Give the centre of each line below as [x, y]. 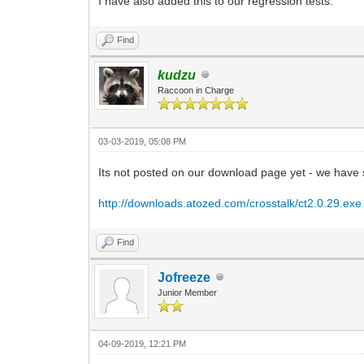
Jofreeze [184, 277]
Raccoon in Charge [196, 90]
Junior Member [188, 292]
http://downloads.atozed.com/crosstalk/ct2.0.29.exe [230, 203]
